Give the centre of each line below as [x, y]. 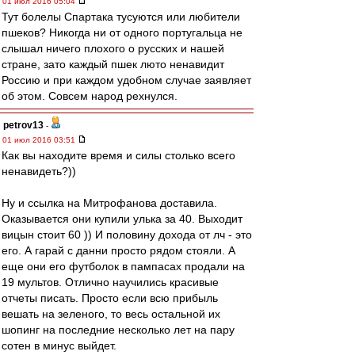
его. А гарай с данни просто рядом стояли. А [118, 250]
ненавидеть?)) [39, 171]
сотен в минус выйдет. [59, 345]
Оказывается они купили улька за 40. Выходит [122, 219]
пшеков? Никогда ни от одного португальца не [122, 32]
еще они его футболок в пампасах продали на [123, 266]
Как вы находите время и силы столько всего [118, 155]
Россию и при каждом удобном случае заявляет [126, 80]
